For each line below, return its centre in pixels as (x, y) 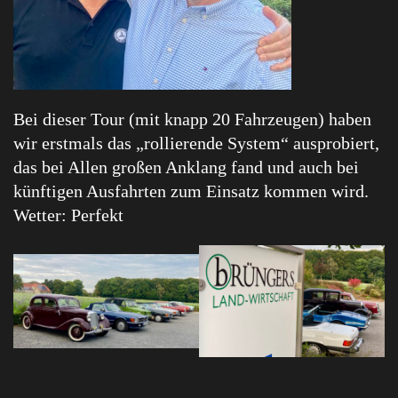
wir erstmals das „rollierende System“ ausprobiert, (196, 143)
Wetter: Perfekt (68, 215)
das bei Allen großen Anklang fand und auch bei (186, 167)
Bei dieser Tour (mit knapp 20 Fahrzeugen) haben (192, 119)
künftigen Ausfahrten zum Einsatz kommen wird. (191, 191)
